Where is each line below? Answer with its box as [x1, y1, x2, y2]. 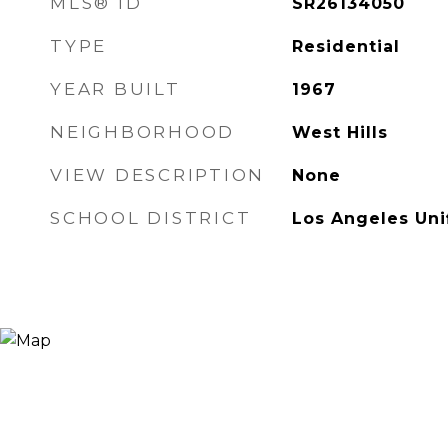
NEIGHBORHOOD [50, 122, 235, 142]
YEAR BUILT [50, 79, 181, 99]
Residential [291, 37, 400, 56]
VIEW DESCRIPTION [50, 165, 265, 185]
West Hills [291, 123, 388, 142]
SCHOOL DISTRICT [50, 208, 252, 228]
